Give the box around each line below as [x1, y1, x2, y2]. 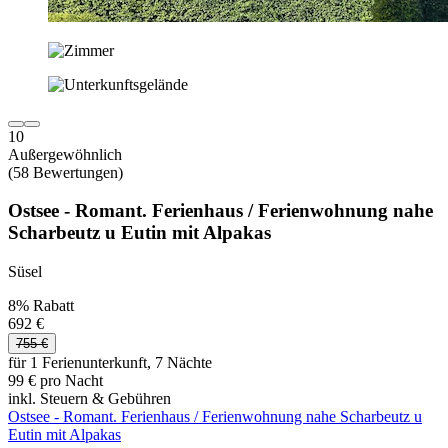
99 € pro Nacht [8, 372, 103, 389]
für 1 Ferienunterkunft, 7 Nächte [8, 354, 212, 371]
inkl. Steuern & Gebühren [8, 390, 171, 407]
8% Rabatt [8, 297, 74, 314]
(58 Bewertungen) [8, 163, 123, 181]
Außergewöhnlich [8, 145, 122, 163]
